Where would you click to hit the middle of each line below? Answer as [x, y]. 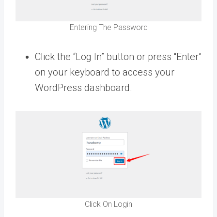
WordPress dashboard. [84, 87]
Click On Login [108, 204]
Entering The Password [108, 27]
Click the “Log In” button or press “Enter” [118, 56]
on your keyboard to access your [105, 72]
